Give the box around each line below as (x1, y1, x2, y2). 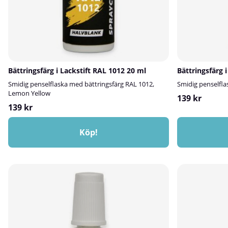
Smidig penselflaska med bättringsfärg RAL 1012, (8, 79, 154, 89)
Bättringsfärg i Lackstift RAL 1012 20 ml (8, 66, 146, 75)
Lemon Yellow (8, 89, 50, 98)
